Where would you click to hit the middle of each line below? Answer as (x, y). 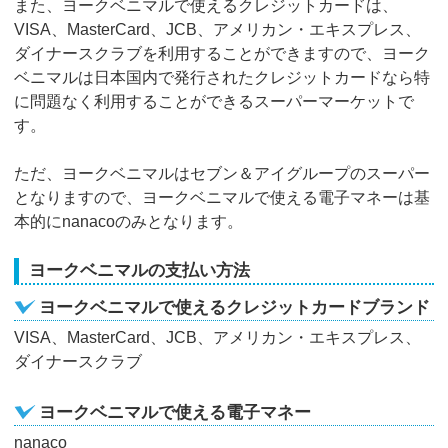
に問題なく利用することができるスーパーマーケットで (214, 102)
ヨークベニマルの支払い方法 (140, 271)
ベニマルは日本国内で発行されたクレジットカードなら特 (222, 78)
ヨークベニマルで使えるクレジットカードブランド (235, 308)
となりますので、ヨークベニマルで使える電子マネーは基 (222, 198)
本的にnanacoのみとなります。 (129, 222)
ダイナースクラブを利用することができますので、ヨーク (222, 54)
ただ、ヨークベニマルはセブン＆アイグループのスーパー (222, 174)
